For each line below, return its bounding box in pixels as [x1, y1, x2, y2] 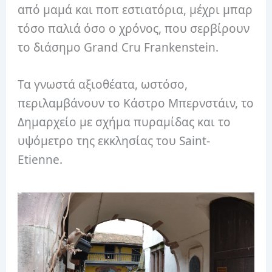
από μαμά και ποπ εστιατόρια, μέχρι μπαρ [18, 1, 253, 18]
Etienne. [18, 152, 63, 168]
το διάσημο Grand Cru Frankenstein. [18, 39, 219, 55]
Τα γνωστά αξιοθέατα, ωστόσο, [18, 76, 188, 93]
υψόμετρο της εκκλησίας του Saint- [18, 133, 211, 149]
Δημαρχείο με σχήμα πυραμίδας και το [18, 114, 231, 131]
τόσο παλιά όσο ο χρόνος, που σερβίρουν [18, 20, 250, 36]
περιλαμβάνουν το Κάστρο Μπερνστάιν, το [18, 95, 254, 112]
